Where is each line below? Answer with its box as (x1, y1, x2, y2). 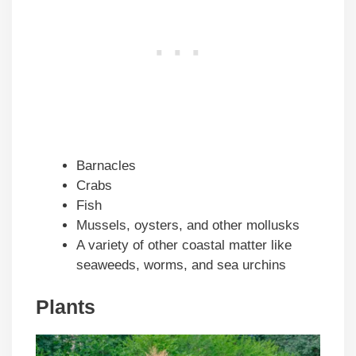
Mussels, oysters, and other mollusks (76, 217, 300, 233)
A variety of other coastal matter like (76, 237, 292, 253)
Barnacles (76, 157, 136, 173)
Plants (36, 296, 95, 319)
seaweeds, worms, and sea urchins (76, 257, 286, 273)
